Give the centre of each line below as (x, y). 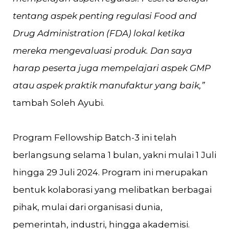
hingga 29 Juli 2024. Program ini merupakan (110, 172)
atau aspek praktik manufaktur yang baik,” (109, 85)
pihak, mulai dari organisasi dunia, (88, 207)
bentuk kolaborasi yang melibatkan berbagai (112, 190)
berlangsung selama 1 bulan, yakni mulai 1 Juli (114, 155)
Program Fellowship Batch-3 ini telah (95, 138)
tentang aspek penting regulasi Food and (105, 16)
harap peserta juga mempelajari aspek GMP (112, 68)
